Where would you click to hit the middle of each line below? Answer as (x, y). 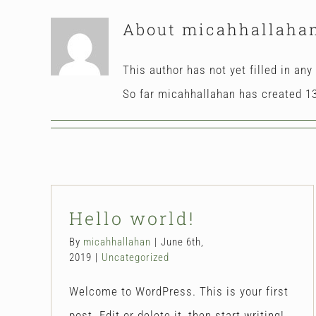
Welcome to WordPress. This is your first (179, 291)
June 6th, (182, 242)
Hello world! (132, 218)
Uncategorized (135, 257)
